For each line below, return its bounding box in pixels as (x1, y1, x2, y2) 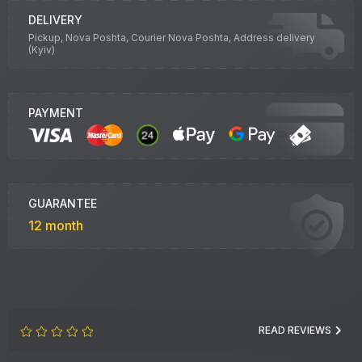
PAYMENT (28, 106, 83, 120)
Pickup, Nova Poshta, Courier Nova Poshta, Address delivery (28, 32, 315, 44)
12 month (28, 217, 83, 234)
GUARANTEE (28, 196, 97, 211)
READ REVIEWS (259, 324, 331, 337)
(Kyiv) (28, 44, 55, 56)
